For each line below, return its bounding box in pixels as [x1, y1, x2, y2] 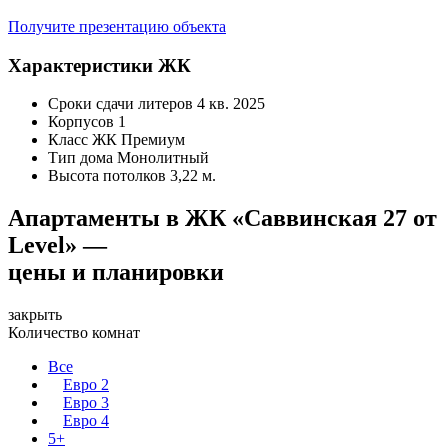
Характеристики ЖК [8, 54, 191, 76]
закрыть [8, 306, 62, 324]
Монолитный [117, 149, 209, 167]
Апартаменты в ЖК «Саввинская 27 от [8, 205, 437, 232]
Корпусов [48, 113, 114, 131]
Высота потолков [48, 167, 166, 185]
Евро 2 [63, 376, 109, 394]
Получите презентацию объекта [8, 17, 226, 35]
